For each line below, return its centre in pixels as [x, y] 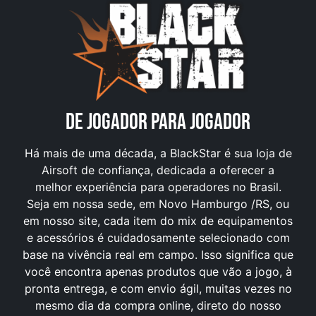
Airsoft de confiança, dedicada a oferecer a [158, 170]
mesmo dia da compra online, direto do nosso [158, 305]
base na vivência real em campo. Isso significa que [158, 254]
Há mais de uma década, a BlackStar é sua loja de [158, 153]
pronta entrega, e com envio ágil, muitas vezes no [158, 288]
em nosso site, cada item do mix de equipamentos [158, 220]
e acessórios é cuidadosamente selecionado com [158, 237]
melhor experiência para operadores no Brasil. [158, 187]
